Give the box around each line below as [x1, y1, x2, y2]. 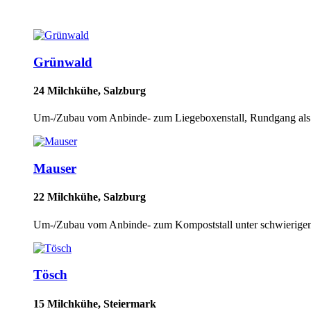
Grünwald [33, 54, 92, 69]
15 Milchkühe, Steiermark [33, 297, 156, 310]
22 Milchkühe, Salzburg [33, 191, 146, 203]
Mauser [33, 161, 76, 176]
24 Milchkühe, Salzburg [33, 85, 146, 97]
